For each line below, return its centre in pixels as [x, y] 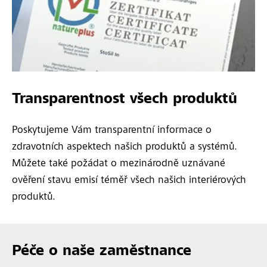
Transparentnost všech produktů [125, 100]
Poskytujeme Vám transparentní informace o [112, 131]
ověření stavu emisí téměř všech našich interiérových [129, 181]
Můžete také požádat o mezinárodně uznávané [119, 164]
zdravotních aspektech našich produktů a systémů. [125, 147]
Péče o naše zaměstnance [102, 252]
